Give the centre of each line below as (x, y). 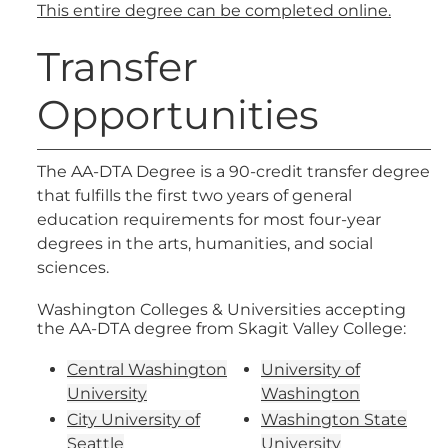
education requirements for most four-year (209, 219)
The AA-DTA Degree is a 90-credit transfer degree (233, 171)
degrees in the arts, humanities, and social (205, 243)
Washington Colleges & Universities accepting (221, 309)
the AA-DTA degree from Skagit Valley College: (221, 328)
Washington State (334, 419)
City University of (133, 419)
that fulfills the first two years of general (194, 195)
